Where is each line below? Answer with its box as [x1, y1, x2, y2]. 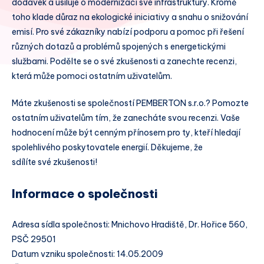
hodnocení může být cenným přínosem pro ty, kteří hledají [12, 127, 240, 138]
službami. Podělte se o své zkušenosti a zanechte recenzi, [12, 56, 237, 67]
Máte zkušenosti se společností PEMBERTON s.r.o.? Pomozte [12, 97, 249, 108]
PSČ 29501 [12, 233, 56, 245]
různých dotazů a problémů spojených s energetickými [12, 41, 226, 52]
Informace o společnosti [12, 186, 158, 201]
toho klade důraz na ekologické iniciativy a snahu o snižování [12, 12, 248, 22]
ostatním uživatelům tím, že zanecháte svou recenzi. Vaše [12, 112, 240, 123]
